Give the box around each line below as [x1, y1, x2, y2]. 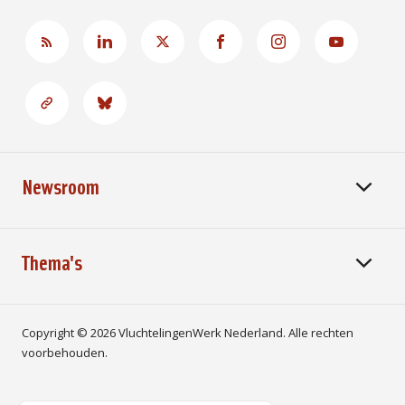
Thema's [22, 248, 82, 275]
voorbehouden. [22, 344, 108, 361]
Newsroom [22, 172, 99, 199]
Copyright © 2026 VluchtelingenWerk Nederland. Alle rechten [22, 325, 353, 341]
